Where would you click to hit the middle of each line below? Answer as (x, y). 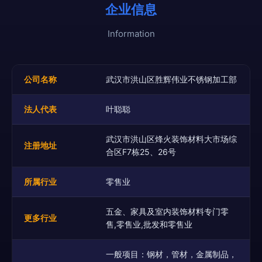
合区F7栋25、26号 (141, 152)
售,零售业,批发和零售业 (149, 224)
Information (131, 34)
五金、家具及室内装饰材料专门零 (167, 211)
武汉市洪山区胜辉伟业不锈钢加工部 (171, 79)
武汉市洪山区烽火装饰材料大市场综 (171, 139)
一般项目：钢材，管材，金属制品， (171, 254)
